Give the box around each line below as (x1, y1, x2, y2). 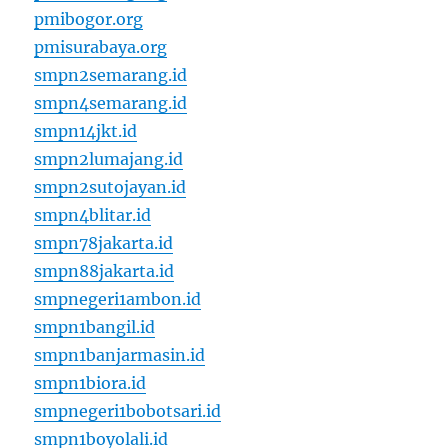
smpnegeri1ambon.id (34, 289, 202, 310)
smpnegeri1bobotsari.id (34, 401, 222, 422)
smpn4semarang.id (34, 93, 188, 114)
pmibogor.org (34, 9, 144, 30)
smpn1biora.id (34, 373, 147, 394)
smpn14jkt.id (34, 121, 138, 142)
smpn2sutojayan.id (34, 177, 187, 198)
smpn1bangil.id (34, 317, 156, 338)
